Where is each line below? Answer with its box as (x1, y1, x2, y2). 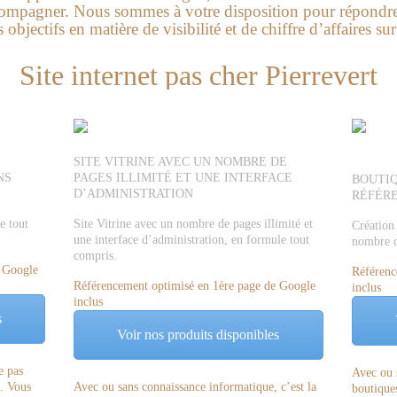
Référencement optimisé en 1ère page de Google (74, 279, 316, 292)
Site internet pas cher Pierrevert (19, 59, 378, 91)
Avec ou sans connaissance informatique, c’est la (74, 379, 317, 393)
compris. (74, 249, 118, 262)
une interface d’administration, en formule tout (74, 233, 310, 246)
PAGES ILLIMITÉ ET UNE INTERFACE (74, 171, 293, 184)
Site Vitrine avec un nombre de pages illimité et (74, 217, 314, 230)
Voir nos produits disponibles (117, 327, 280, 342)
